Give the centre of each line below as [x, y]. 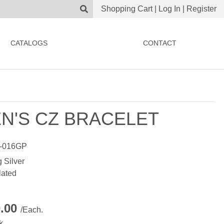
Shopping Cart [127, 9]
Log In [169, 9]
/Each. [32, 210]
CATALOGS [29, 43]
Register [201, 9]
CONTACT [159, 43]
